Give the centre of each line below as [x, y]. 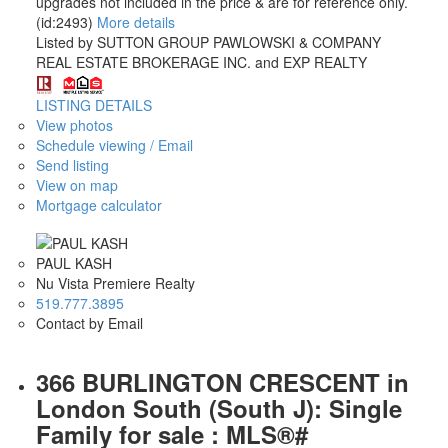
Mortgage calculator [98, 204]
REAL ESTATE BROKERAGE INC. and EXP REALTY [201, 62]
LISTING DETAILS [93, 104]
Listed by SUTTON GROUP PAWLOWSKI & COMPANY [208, 42]
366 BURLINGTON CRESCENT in [222, 381]
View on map [76, 184]
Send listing [72, 164]
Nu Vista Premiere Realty [115, 282]
